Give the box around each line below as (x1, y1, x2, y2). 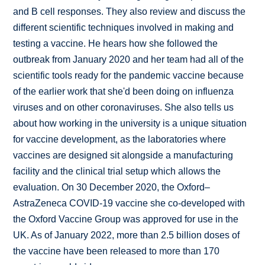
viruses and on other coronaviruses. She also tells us (13, 102, 234, 113)
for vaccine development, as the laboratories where (13, 134, 227, 145)
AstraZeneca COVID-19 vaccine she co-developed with (13, 198, 245, 209)
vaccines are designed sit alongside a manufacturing (13, 150, 234, 161)
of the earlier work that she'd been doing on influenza (13, 86, 234, 97)
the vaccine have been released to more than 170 (13, 246, 220, 257)
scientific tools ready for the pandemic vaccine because (13, 70, 244, 81)
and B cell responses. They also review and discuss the (13, 7, 246, 17)
